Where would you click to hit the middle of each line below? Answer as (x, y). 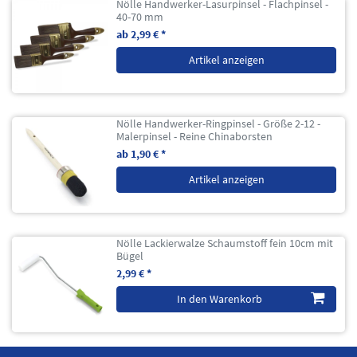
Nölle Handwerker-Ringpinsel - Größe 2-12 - (219, 123)
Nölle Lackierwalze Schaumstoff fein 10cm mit (225, 243)
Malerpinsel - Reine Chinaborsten (195, 136)
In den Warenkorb (220, 298)
